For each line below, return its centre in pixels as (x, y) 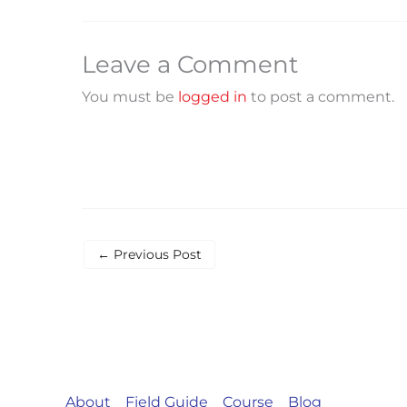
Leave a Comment (190, 65)
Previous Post (156, 255)
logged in (213, 97)
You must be (130, 97)
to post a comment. (321, 97)
